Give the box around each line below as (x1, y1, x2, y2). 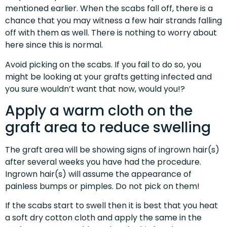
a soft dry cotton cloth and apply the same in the (5, 212, 202, 224)
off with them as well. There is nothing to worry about (5, 27, 217, 39)
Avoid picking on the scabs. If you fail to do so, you (5, 58, 201, 70)
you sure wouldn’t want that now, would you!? (5, 83, 185, 95)
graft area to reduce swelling (5, 117, 211, 137)
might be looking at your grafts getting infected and (5, 70, 212, 83)
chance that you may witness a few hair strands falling (5, 15, 222, 27)
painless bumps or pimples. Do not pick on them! (5, 180, 200, 192)
